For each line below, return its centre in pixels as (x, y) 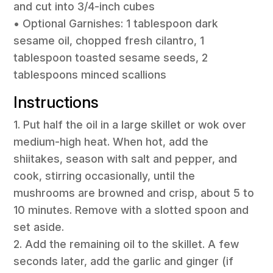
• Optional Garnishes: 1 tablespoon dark (116, 24)
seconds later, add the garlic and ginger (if (124, 261)
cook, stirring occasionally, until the (105, 175)
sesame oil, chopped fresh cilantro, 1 (109, 41)
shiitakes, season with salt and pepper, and (126, 158)
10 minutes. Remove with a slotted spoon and (131, 210)
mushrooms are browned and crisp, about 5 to (134, 193)
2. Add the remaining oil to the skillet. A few (126, 244)
